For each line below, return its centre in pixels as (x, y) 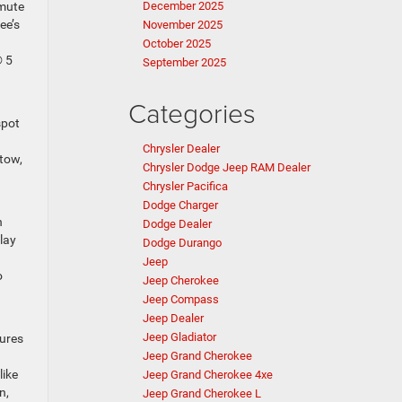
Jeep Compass (181, 299)
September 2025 (184, 62)
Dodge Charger (180, 205)
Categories (192, 113)
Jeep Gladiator (179, 337)
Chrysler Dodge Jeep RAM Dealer (227, 167)
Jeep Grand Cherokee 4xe (208, 375)
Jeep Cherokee (181, 280)
